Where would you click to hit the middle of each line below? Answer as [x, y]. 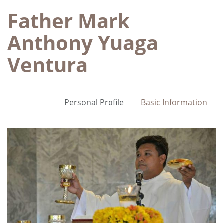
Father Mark [69, 20]
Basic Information [174, 102]
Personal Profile [94, 102]
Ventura [48, 64]
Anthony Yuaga [83, 42]
